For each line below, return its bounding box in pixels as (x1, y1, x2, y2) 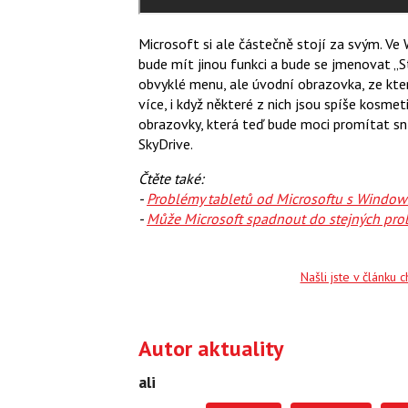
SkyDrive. (138, 134, 193, 153)
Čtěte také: (138, 168, 208, 188)
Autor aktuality (138, 334, 283, 363)
